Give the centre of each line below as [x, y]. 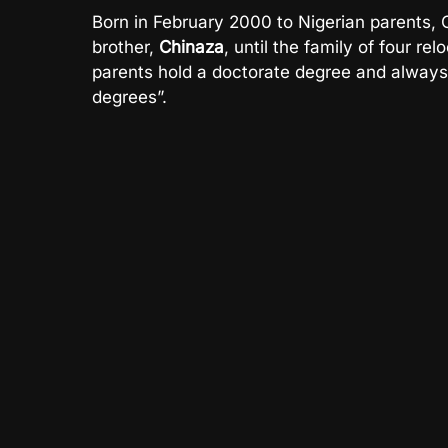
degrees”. [129, 97]
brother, [125, 47]
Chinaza [191, 47]
